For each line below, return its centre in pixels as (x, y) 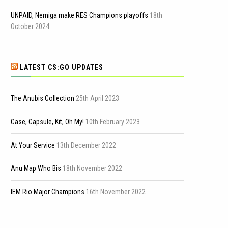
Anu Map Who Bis (36, 168)
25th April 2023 (97, 98)
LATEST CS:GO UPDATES (62, 67)
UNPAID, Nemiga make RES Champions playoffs (79, 15)
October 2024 (30, 26)
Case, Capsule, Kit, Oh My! (47, 122)
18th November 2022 (92, 168)
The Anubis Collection (42, 98)
